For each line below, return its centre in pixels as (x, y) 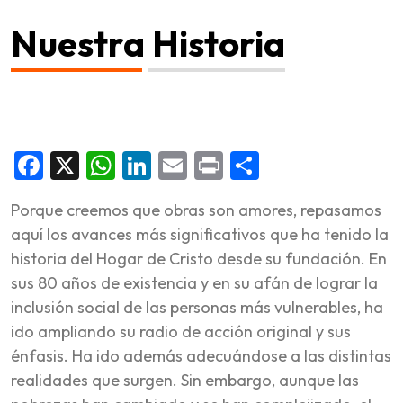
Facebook (106, 165)
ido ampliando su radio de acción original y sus (181, 331)
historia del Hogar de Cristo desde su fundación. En (199, 258)
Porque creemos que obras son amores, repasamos (196, 210)
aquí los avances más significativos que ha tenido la (200, 234)
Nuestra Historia (148, 43)
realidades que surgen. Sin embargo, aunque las (185, 380)
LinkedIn (206, 165)
